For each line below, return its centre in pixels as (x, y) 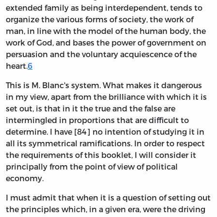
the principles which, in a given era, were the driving (106, 209)
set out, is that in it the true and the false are (91, 108)
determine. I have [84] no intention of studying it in (105, 132)
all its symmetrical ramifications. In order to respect (105, 143)
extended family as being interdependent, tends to (104, 8)
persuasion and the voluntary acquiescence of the (101, 54)
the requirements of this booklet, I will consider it (101, 155)
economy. (25, 178)
